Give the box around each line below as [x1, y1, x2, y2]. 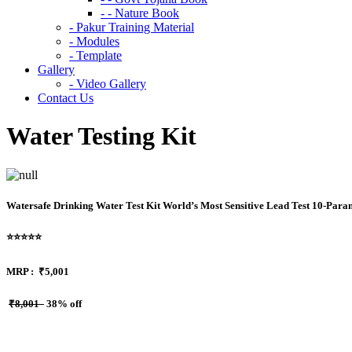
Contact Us [38, 91, 93, 104]
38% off [44, 297, 82, 310]
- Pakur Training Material [69, 20, 194, 34]
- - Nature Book [101, 6, 179, 20]
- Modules [69, 35, 119, 48]
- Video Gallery [69, 77, 146, 90]
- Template [69, 49, 122, 62]
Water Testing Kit [6, 122, 196, 151]
